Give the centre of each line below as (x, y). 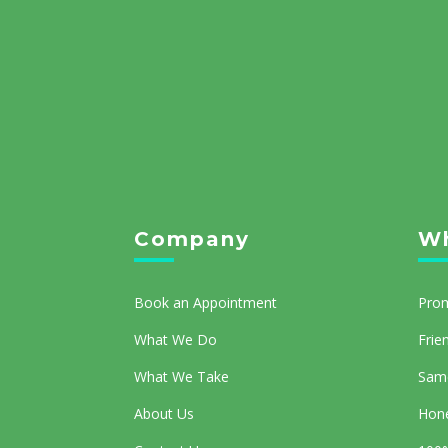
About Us (164, 414)
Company (192, 239)
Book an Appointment (206, 303)
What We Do (176, 340)
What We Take (182, 377)
